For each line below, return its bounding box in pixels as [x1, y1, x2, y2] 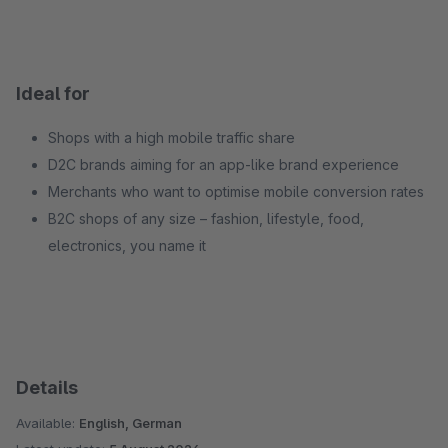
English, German [79, 415, 182, 431]
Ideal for [16, 83, 90, 104]
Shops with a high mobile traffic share [48, 129, 295, 146]
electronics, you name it [48, 237, 206, 254]
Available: [16, 415, 79, 431]
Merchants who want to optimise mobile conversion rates [48, 183, 424, 200]
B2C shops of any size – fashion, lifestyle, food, [48, 210, 364, 227]
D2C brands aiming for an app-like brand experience [48, 156, 399, 173]
